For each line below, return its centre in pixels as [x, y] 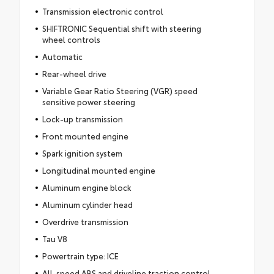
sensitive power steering [88, 102]
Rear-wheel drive [74, 74]
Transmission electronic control [102, 11]
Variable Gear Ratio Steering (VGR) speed [120, 91]
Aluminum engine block [87, 187]
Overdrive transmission [85, 222]
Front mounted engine [85, 136]
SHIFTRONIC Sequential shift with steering [121, 28]
